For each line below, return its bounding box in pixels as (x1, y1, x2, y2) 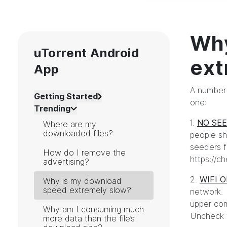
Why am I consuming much (43, 204, 144, 215)
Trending (34, 103, 70, 114)
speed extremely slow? (43, 185, 131, 196)
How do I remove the (43, 147, 126, 158)
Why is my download (43, 176, 122, 186)
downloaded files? (43, 128, 113, 139)
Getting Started (34, 91, 98, 102)
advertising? (43, 157, 89, 167)
